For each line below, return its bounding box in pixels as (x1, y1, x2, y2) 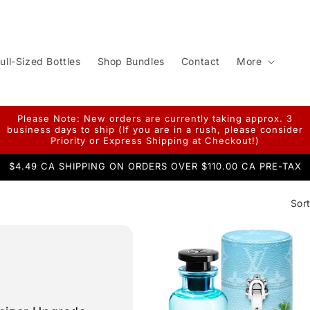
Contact (181, 55, 220, 67)
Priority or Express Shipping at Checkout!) (50, 135, 259, 146)
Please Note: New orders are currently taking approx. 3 (17, 113, 293, 124)
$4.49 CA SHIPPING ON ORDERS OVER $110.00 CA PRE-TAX (8, 161, 302, 172)
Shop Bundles (97, 55, 165, 67)
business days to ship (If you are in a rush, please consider (6, 124, 303, 135)
